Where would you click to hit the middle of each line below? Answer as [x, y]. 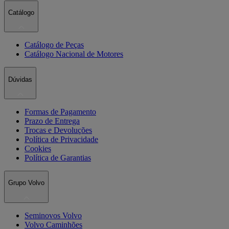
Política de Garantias [58, 158]
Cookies [38, 149]
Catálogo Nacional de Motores [74, 54]
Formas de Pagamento [60, 112]
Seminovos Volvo [53, 215]
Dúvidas [20, 79]
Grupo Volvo [26, 183]
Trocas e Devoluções [58, 130]
